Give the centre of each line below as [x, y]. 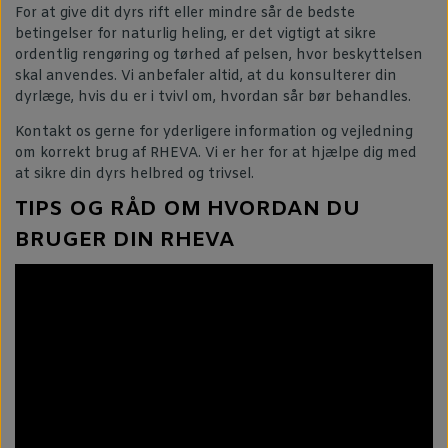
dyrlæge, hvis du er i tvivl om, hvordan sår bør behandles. [213, 97]
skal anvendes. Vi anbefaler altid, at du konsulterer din [206, 76]
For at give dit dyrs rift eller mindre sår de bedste [185, 13]
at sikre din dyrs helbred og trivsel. [134, 174]
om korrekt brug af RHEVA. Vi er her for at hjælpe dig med [216, 153]
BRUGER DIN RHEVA [125, 241]
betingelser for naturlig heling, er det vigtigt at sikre [195, 34]
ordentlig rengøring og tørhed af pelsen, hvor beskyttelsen [219, 55]
